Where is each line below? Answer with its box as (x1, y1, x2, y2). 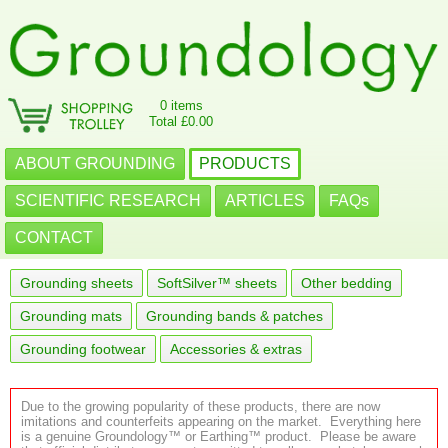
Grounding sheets (20, 275, 133, 291)
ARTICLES (225, 192, 305, 209)
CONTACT (15, 229, 93, 246)
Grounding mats (20, 308, 122, 324)
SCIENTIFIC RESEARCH (15, 192, 201, 209)
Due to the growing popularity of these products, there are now (21, 399, 380, 414)
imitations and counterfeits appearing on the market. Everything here (21, 414, 421, 429)
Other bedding (301, 275, 392, 291)
